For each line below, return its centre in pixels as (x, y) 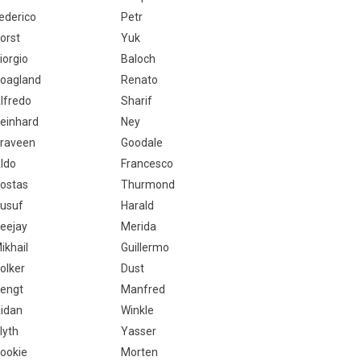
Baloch (138, 59)
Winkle (137, 310)
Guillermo (145, 247)
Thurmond (147, 185)
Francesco (147, 164)
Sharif (136, 101)
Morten (139, 352)
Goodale (141, 143)
